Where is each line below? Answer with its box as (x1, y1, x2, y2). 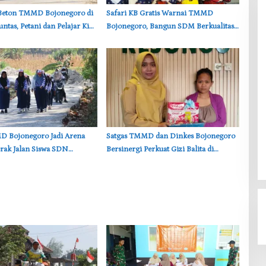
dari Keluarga (106, 34, 151, 44)
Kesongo (106, 157, 135, 167)
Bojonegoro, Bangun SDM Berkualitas (106, 21, 234, 31)
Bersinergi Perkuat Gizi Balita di (106, 144, 214, 154)
